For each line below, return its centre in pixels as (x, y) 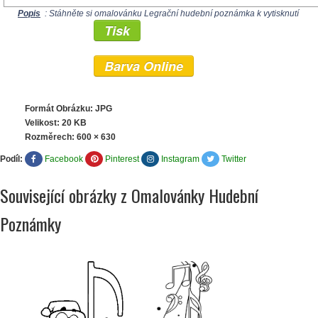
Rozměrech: (51, 137)
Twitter (234, 159)
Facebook (64, 159)
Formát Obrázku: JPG (68, 109)
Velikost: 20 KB (56, 123)
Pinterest (122, 159)
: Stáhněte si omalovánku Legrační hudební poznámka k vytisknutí (171, 13)
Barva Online (144, 66)
